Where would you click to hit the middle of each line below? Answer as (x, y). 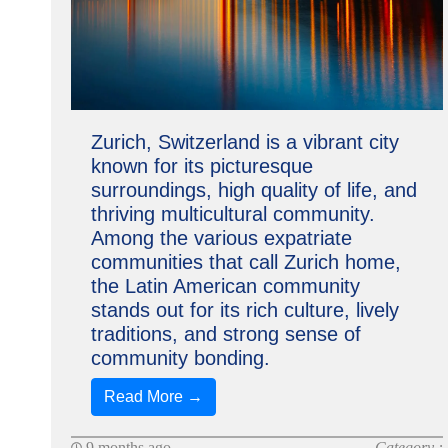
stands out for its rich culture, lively (244, 310)
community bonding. (180, 358)
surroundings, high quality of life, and (253, 190)
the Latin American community (225, 286)
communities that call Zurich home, (245, 262)
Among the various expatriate (221, 238)
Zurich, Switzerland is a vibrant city (244, 142)
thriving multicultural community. (232, 214)
